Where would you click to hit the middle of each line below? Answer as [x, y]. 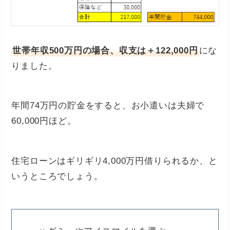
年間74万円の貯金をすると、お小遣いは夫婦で [108, 106]
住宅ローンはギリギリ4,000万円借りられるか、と [114, 161]
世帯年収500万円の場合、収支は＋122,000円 [105, 50]
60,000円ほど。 [44, 121]
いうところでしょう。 [57, 177]
